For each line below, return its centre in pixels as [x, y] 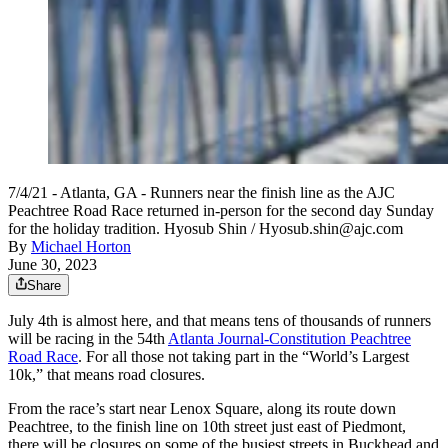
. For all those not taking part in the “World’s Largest [243, 357]
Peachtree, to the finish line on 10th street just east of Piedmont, [207, 427]
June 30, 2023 [52, 265]
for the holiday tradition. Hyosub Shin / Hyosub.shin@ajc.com [205, 229]
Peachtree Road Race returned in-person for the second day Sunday [221, 211]
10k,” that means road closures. [106, 375]
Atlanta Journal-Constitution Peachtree [289, 339]
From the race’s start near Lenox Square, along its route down [202, 409]
